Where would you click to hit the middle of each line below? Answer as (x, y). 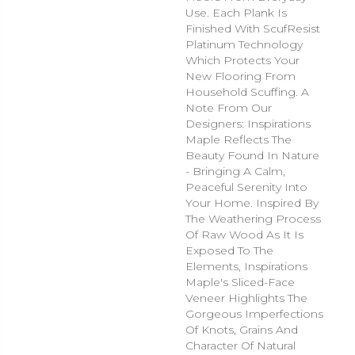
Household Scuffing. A (248, 92)
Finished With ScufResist (253, 29)
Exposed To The (230, 250)
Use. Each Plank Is (237, 13)
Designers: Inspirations (248, 124)
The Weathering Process (254, 219)
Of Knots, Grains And (242, 330)
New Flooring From (241, 76)
